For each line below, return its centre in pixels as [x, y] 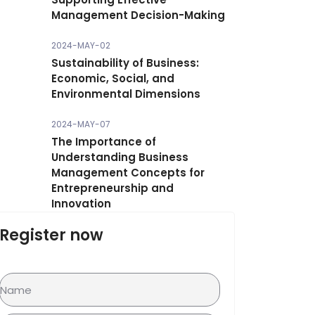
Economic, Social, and [113, 78]
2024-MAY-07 [81, 124]
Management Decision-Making [138, 15]
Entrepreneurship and [112, 188]
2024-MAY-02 [81, 45]
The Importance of [104, 142]
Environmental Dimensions [126, 94]
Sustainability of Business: [125, 63]
